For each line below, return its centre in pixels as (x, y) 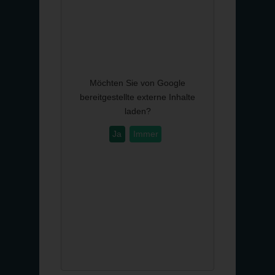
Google (171, 83)
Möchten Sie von (123, 83)
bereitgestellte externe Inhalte (137, 97)
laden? (137, 111)
